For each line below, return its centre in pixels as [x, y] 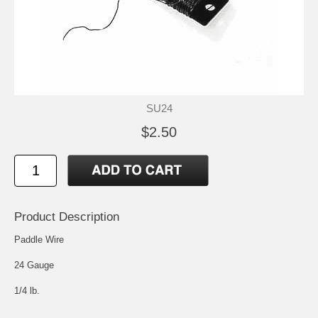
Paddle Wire [39, 239]
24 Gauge [34, 265]
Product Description [67, 216]
